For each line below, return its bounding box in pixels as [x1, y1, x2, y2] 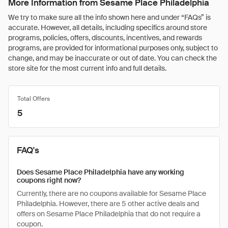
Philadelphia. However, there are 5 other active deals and [17, 199, 199, 208]
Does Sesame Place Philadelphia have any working [17, 167, 184, 177]
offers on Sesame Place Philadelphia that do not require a [17, 209, 201, 218]
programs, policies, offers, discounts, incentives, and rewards [8, 33, 202, 42]
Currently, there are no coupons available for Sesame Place [17, 189, 206, 198]
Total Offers [17, 95, 50, 103]
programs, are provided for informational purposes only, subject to [8, 43, 218, 52]
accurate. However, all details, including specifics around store [8, 23, 207, 32]
